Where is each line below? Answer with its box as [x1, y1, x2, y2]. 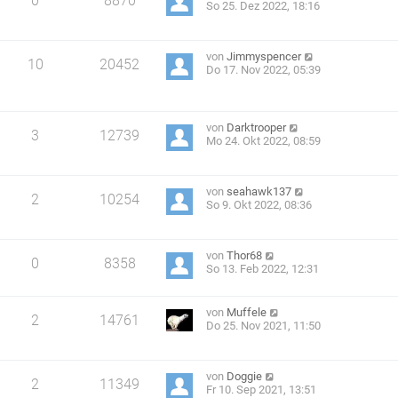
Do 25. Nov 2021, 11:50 [206, 318, 322, 332]
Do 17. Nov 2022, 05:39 [206, 62, 322, 76]
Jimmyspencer [227, 49, 302, 63]
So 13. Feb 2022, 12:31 [206, 261, 320, 275]
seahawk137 [227, 184, 292, 198]
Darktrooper [227, 120, 287, 134]
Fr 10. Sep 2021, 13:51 [206, 382, 317, 396]
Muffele [227, 305, 267, 319]
